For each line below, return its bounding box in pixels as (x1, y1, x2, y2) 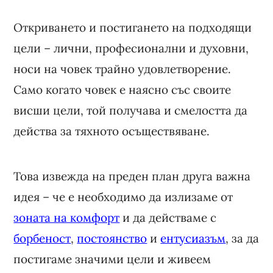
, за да (225, 230, 260, 246)
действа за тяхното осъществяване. (13, 123, 210, 138)
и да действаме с (119, 210, 217, 225)
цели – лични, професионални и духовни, (13, 40, 249, 55)
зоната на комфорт (13, 210, 120, 225)
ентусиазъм (160, 230, 226, 246)
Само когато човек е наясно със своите (13, 82, 232, 97)
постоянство (77, 230, 147, 246)
